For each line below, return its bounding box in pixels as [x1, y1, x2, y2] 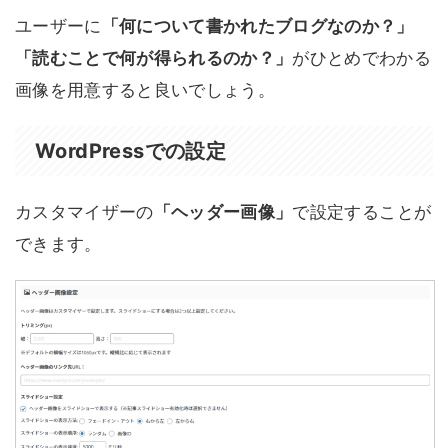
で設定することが [292, 201, 432, 222]
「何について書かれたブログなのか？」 [101, 15, 414, 36]
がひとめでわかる [292, 47, 432, 68]
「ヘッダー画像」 [153, 201, 293, 222]
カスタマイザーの [15, 201, 154, 222]
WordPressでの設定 [35, 138, 227, 163]
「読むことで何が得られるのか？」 [15, 47, 293, 68]
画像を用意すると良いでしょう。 [15, 79, 276, 100]
